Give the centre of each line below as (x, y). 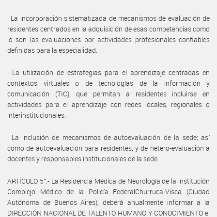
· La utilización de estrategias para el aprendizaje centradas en (108, 72)
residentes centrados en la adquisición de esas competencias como (108, 29)
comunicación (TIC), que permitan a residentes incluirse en (108, 93)
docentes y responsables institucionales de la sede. (83, 158)
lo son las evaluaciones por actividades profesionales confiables (108, 39)
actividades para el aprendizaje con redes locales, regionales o (108, 104)
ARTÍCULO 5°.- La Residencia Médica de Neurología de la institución (108, 181)
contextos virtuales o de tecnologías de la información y (108, 83)
